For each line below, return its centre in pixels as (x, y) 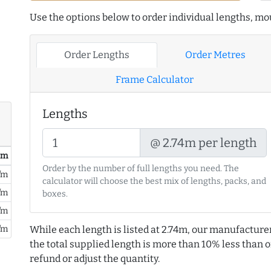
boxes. (55, 194)
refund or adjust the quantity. (95, 259)
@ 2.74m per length (204, 143)
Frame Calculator (155, 80)
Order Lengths (96, 55)
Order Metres (215, 55)
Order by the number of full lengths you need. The (141, 169)
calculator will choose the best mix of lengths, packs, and (154, 181)
